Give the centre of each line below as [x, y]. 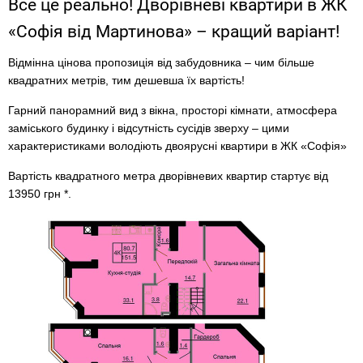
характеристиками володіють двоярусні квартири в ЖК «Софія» [177, 146]
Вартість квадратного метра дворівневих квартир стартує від [168, 176]
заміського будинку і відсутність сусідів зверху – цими [149, 128]
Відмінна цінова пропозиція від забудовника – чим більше [161, 62]
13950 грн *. [40, 194]
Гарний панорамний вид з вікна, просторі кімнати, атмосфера [173, 110]
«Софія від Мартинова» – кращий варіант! [174, 32]
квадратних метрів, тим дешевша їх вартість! [126, 80]
